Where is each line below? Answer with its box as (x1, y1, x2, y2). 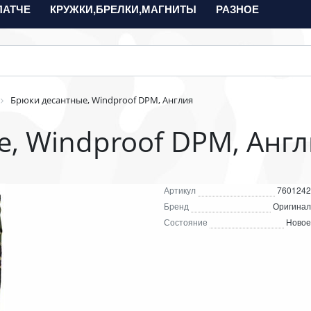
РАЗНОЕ (216, 1, 259, 17)
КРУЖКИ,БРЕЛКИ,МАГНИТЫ (50, 1, 196, 17)
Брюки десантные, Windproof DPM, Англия (10, 94, 193, 106)
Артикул (164, 184, 196, 196)
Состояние (164, 216, 208, 228)
